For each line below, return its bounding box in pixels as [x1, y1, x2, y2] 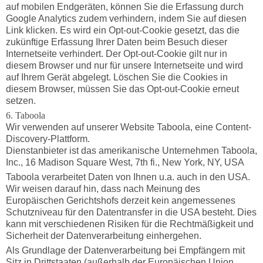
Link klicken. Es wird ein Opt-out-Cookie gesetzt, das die [5, 25, 240, 36]
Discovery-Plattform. [5, 134, 90, 144]
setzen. [5, 96, 36, 106]
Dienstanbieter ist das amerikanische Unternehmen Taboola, [5, 146, 257, 156]
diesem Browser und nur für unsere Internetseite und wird [5, 60, 243, 71]
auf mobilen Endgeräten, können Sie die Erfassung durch [5, 2, 244, 12]
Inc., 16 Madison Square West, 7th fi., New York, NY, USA [5, 157, 244, 168]
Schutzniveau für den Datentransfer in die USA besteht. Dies [5, 207, 257, 217]
